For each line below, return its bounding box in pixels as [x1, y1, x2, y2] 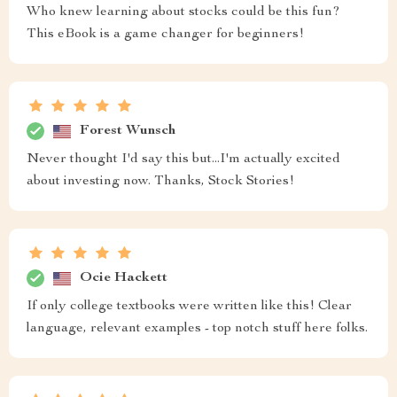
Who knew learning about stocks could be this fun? [27, 5, 340, 19]
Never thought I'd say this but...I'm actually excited [27, 152, 340, 167]
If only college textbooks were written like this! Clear [27, 300, 352, 314]
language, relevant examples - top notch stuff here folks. [27, 322, 368, 336]
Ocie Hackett [80, 270, 167, 285]
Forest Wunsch [80, 123, 175, 138]
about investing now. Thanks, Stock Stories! [27, 175, 294, 189]
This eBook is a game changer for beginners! [27, 27, 304, 42]
